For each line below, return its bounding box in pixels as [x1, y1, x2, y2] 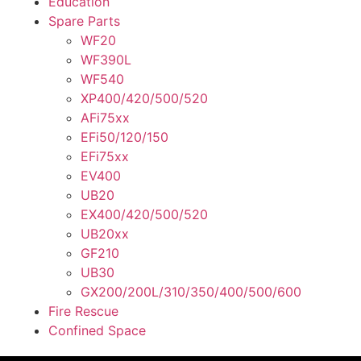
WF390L [81, 52, 131, 68]
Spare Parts [48, 13, 120, 30]
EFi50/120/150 [81, 129, 168, 146]
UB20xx [81, 226, 129, 243]
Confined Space [48, 322, 146, 339]
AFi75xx [81, 110, 130, 127]
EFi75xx [81, 148, 129, 165]
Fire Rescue [48, 303, 118, 320]
